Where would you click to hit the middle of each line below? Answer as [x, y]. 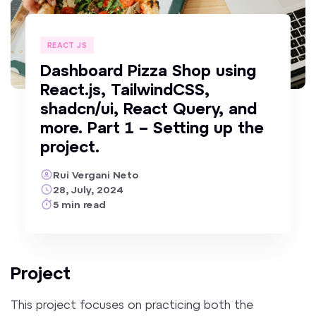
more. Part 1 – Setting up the [152, 127]
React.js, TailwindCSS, [124, 89]
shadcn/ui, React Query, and [148, 108]
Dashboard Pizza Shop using [148, 70]
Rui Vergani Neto [95, 174]
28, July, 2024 [88, 189]
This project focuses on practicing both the [132, 304]
